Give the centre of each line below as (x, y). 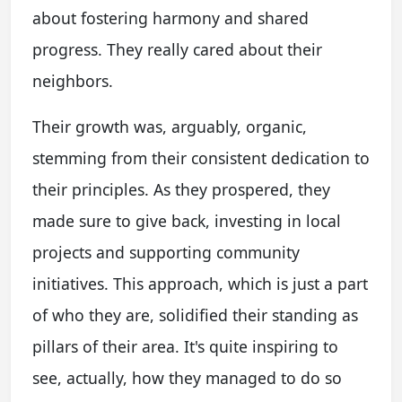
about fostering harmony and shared (170, 18)
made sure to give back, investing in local (187, 221)
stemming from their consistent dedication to (201, 158)
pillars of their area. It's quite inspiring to (185, 347)
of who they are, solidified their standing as (195, 315)
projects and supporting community (166, 253)
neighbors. (73, 81)
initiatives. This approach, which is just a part (200, 284)
